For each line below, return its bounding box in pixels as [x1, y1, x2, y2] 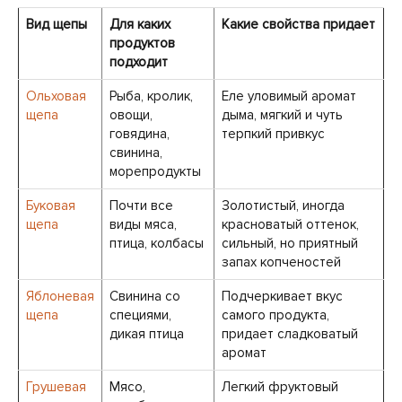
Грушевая [26, 379, 86, 395]
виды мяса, [109, 216, 177, 232]
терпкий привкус [222, 126, 325, 142]
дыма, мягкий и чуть [222, 107, 343, 123]
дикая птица [109, 326, 184, 342]
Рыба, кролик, [109, 88, 193, 104]
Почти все [109, 197, 173, 214]
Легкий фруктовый [222, 379, 338, 395]
